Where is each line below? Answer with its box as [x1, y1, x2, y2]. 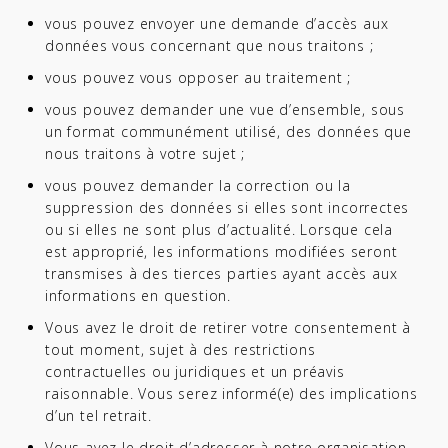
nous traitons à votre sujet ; [45, 144, 246, 163]
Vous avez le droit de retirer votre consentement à [45, 318, 411, 337]
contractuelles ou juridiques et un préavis [45, 362, 345, 381]
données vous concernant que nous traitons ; [45, 36, 374, 55]
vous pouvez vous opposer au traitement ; [45, 68, 351, 87]
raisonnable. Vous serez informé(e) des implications [45, 384, 418, 403]
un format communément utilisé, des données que [45, 122, 412, 141]
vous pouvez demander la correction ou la [45, 176, 351, 195]
